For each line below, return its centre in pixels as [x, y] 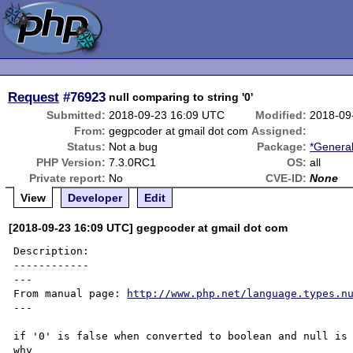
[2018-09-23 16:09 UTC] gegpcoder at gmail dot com [149, 228]
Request [34, 97]
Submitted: [76, 115]
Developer [95, 198]
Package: [282, 147]
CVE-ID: [286, 178]
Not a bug [134, 147]
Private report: [68, 178]
